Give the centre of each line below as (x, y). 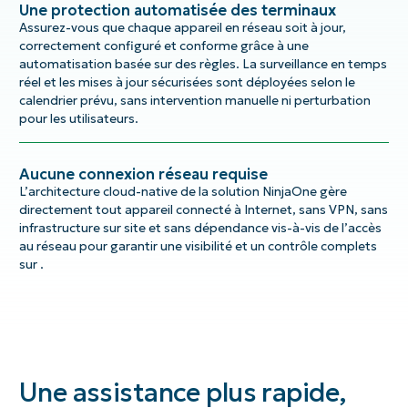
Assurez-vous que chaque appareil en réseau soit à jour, (182, 28)
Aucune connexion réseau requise (143, 174)
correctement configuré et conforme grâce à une (163, 46)
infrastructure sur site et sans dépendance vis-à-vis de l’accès (200, 229)
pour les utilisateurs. (78, 119)
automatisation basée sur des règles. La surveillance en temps (203, 65)
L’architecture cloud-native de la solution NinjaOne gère (183, 192)
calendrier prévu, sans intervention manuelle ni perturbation (194, 101)
